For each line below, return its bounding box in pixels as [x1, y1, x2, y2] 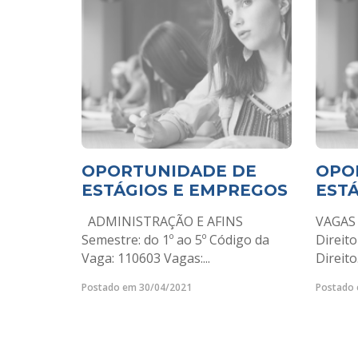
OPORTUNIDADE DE [82, 161, 257, 181]
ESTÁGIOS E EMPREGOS [82, 181, 288, 200]
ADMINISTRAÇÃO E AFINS [82, 213, 243, 230]
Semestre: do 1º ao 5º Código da [82, 231, 269, 249]
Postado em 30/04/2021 [82, 280, 192, 294]
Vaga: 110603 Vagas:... [82, 249, 210, 267]
